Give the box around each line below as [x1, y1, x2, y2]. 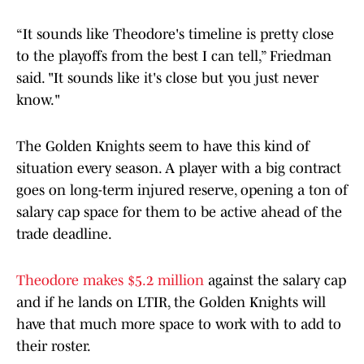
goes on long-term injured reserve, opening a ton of [16, 182, 348, 199]
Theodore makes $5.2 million [16, 272, 204, 289]
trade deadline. [16, 226, 112, 243]
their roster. [16, 338, 91, 355]
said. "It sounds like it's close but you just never [16, 70, 318, 87]
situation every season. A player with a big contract [16, 160, 341, 177]
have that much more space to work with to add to [16, 316, 341, 333]
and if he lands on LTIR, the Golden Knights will [16, 294, 326, 311]
